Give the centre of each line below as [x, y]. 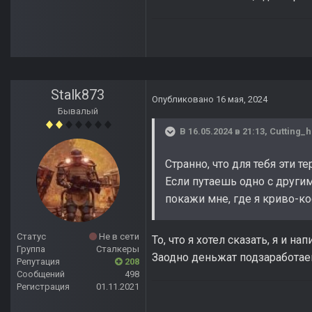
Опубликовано [184, 100]
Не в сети [118, 237]
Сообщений [41, 274]
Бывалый [78, 111]
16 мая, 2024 [242, 100]
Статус [31, 237]
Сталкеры [118, 249]
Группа [31, 249]
